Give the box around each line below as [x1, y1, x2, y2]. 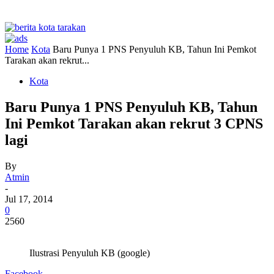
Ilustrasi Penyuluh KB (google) [29, 247, 150, 258]
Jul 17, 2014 [5, 193, 53, 204]
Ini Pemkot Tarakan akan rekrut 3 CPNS [5, 115, 263, 131]
